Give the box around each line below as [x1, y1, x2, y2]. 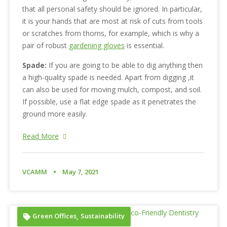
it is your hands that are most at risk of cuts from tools [22, 16, 203, 26]
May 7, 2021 [62, 167, 99, 177]
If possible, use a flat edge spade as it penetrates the [22, 97, 197, 107]
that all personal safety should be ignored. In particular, [22, 4, 203, 14]
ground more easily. [22, 109, 88, 119]
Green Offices [32, 211, 77, 220]
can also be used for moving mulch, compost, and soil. [22, 85, 202, 95]
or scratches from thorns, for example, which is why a [22, 28, 200, 39]
